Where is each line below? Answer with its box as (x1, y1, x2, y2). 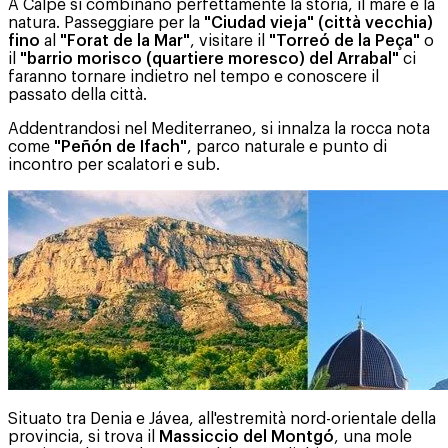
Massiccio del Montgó (159, 428, 334, 445)
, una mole (334, 428, 412, 445)
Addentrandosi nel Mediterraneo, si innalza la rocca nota (8, 120, 430, 137)
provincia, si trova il (8, 428, 159, 445)
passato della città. (8, 86, 147, 103)
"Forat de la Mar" (60, 32, 190, 49)
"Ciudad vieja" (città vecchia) (204, 14, 433, 31)
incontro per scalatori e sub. (8, 156, 220, 173)
